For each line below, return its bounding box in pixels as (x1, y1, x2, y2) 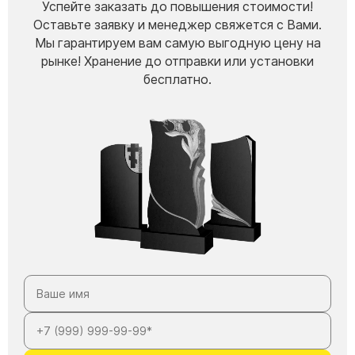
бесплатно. (143, 71, 212, 87)
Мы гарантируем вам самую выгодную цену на (34, 35, 321, 51)
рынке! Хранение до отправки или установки (41, 53, 314, 69)
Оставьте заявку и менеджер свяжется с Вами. (33, 17, 322, 32)
